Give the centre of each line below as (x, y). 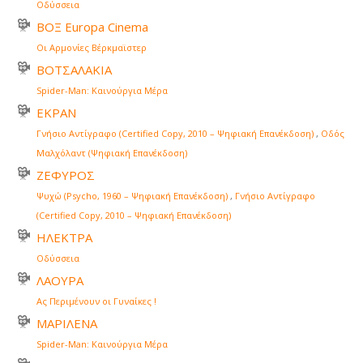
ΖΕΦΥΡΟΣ (66, 175)
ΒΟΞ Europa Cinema (92, 27)
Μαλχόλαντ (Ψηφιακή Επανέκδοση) (112, 153)
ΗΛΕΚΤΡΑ (64, 238)
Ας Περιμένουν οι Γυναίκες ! (96, 301)
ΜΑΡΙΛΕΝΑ (67, 324)
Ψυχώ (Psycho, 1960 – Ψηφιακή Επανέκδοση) (132, 196)
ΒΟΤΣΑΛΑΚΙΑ (74, 70)
